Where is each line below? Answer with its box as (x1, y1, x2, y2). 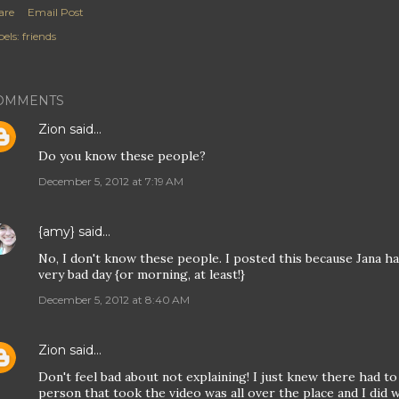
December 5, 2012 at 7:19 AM (38, 175, 183, 188)
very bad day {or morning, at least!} (38, 266, 245, 282)
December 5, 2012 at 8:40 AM (38, 293, 190, 306)
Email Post (28, 5, 84, 19)
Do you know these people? (38, 148, 206, 164)
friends (22, 29, 56, 43)
